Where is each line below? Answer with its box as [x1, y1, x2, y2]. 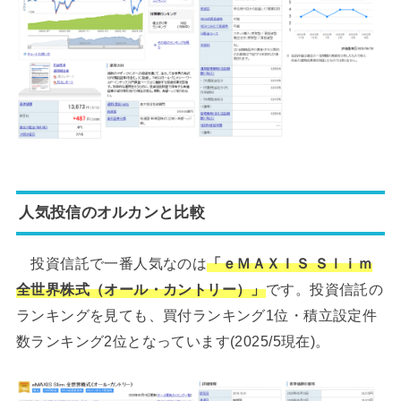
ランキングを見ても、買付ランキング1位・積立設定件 [15, 307, 378, 324]
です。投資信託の [265, 281, 384, 298]
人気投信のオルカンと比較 [19, 203, 205, 222]
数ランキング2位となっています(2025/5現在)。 [15, 333, 330, 350]
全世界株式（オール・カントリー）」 [15, 281, 266, 298]
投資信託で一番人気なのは [15, 255, 208, 272]
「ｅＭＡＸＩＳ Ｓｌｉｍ [207, 255, 373, 272]
